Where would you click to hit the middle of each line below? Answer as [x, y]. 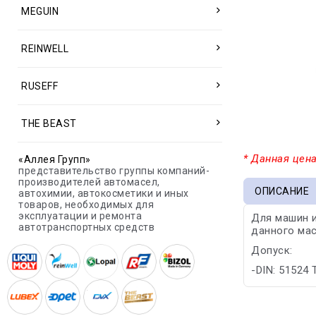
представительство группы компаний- [114, 171]
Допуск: [272, 250]
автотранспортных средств [86, 227]
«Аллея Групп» [55, 159]
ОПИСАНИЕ [282, 191]
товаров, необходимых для [86, 205]
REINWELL [45, 49]
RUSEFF [39, 86]
